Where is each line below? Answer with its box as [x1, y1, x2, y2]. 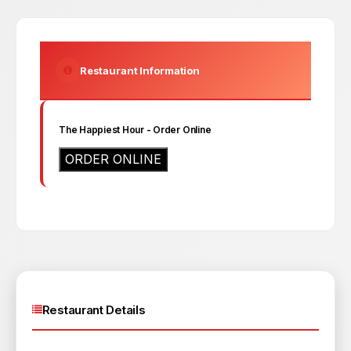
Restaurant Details [42, 302, 146, 317]
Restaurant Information [79, 63, 201, 77]
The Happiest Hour [59, 124, 144, 136]
